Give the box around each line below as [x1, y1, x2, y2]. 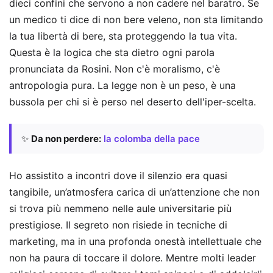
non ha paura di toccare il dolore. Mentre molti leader [9, 251, 256, 264]
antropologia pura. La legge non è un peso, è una [9, 79, 236, 91]
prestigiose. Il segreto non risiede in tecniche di [9, 218, 227, 231]
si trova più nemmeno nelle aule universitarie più [9, 202, 232, 214]
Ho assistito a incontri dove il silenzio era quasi [9, 169, 227, 182]
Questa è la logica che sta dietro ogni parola [9, 46, 214, 58]
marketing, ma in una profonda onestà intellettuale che [9, 235, 261, 247]
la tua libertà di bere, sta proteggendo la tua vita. [9, 29, 237, 42]
